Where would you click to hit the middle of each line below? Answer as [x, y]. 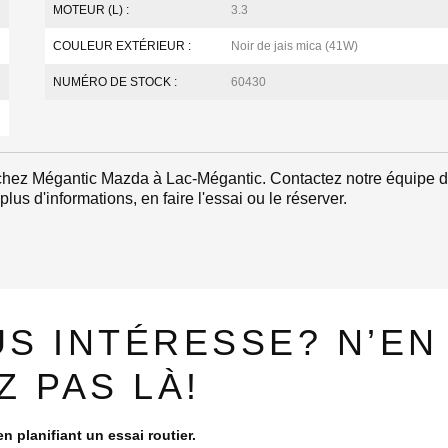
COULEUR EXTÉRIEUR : [122, 46]
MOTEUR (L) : [91, 10]
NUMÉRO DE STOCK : [115, 82]
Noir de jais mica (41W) [294, 46]
